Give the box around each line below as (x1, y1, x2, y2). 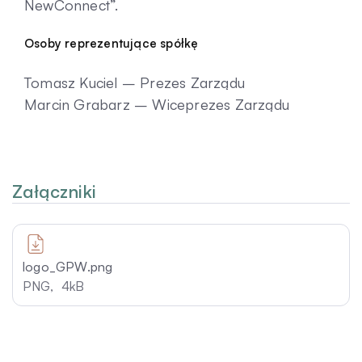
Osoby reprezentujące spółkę (24, 35, 199, 51)
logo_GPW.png (23, 258, 113, 275)
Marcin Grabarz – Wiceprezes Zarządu (24, 95, 289, 113)
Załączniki (12, 179, 96, 202)
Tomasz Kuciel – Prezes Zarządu (24, 73, 245, 91)
